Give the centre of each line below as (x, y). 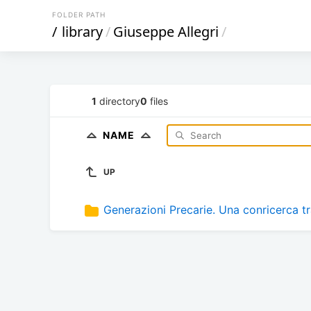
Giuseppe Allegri (166, 32)
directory (118, 101)
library (82, 32)
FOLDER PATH (79, 15)
